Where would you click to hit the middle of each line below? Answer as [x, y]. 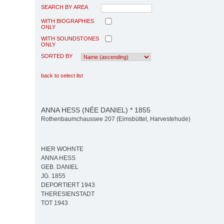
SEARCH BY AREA [64, 7]
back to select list [62, 75]
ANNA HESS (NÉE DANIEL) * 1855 [96, 110]
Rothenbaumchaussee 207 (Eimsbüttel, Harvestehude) [116, 119]
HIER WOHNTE [62, 149]
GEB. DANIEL [60, 167]
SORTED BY [57, 56]
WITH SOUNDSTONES [70, 38]
